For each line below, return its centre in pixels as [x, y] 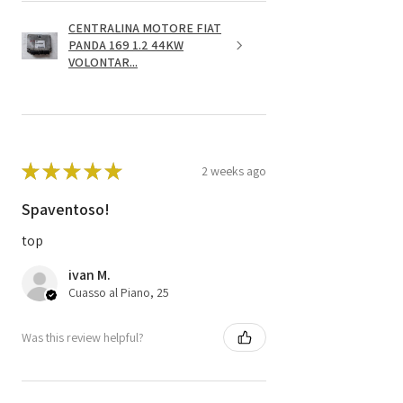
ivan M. [90, 275]
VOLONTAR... [103, 63]
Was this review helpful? [83, 337]
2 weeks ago [234, 170]
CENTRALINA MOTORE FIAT [145, 28]
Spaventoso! [66, 210]
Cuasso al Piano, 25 [119, 293]
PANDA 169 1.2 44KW [126, 45]
